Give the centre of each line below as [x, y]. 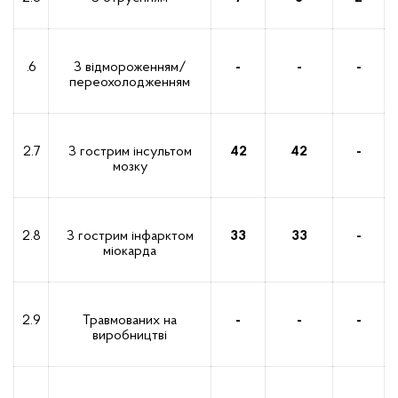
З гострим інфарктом [130, 237]
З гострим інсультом [130, 152]
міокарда [130, 252]
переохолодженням [130, 83]
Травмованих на [130, 321]
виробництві [130, 336]
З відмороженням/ [130, 68]
